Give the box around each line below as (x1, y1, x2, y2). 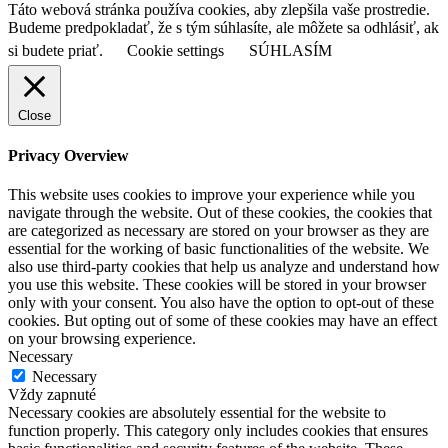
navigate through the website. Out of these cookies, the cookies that (8, 204, 432, 222)
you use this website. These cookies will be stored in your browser (8, 276, 426, 294)
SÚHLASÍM (249, 41, 332, 59)
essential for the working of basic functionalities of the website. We (8, 240, 429, 258)
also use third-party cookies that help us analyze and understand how (8, 258, 440, 276)
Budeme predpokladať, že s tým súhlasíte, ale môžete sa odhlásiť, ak (8, 18, 439, 36)
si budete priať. (8, 41, 107, 59)
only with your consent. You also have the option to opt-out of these (8, 294, 434, 312)
